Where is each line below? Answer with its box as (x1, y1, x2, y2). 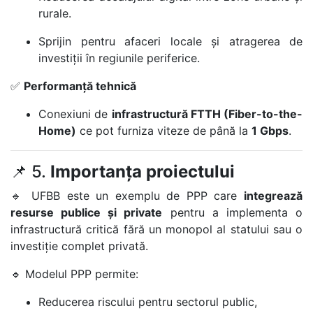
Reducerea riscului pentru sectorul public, (38, 295, 257, 309)
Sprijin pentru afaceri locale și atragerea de (38, 34, 303, 48)
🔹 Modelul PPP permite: (10, 267, 138, 281)
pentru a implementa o (162, 205, 303, 219)
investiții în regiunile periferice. (38, 51, 200, 65)
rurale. (38, 6, 71, 20)
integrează (244, 189, 303, 203)
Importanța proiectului (50, 161, 235, 182)
